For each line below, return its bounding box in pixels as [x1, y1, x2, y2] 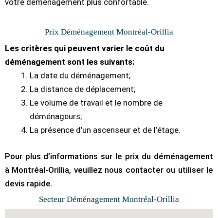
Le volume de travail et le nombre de [30, 98, 163, 108]
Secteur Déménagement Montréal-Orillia [39, 194, 179, 204]
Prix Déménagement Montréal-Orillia [45, 27, 173, 37]
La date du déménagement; [30, 71, 130, 81]
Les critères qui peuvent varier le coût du [5, 43, 164, 54]
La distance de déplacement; [30, 84, 135, 94]
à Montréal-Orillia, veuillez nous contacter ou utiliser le [5, 164, 213, 175]
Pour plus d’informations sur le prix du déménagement [5, 151, 213, 161]
